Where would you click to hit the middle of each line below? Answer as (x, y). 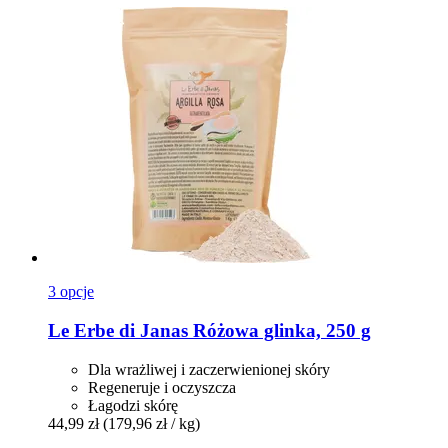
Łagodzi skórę (133, 405)
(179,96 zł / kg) (151, 423)
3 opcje (71, 292)
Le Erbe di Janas (118, 331)
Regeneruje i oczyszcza (162, 387)
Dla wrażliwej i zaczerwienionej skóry (209, 369)
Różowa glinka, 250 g (279, 331)
